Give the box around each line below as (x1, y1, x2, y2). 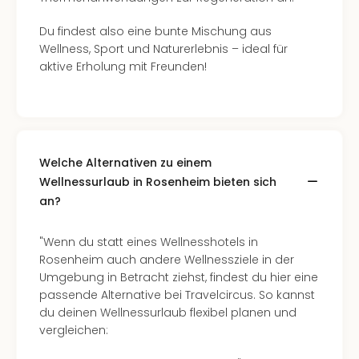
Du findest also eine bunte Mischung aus (39, 23, 272, 39)
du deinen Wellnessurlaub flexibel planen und (39, 305, 296, 321)
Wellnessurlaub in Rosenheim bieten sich (39, 174, 276, 190)
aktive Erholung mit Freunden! (39, 58, 207, 75)
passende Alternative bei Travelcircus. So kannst (39, 287, 315, 303)
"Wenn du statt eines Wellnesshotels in (39, 234, 258, 250)
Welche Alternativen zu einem (39, 155, 212, 171)
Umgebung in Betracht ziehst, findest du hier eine (39, 269, 318, 285)
